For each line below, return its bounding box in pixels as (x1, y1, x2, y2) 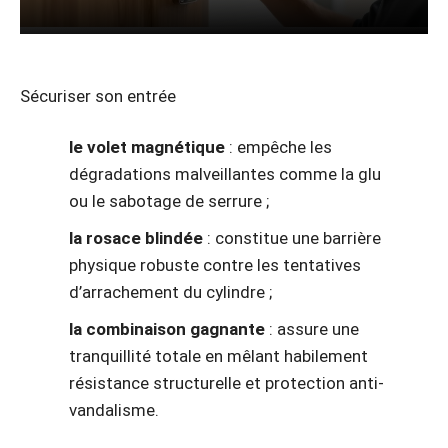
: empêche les (225, 137, 332, 158)
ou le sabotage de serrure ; (69, 191, 269, 212)
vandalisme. (69, 400, 159, 421)
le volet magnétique (69, 137, 225, 158)
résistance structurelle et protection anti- (69, 373, 384, 394)
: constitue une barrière (203, 228, 381, 249)
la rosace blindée (69, 228, 203, 249)
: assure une (265, 319, 359, 340)
